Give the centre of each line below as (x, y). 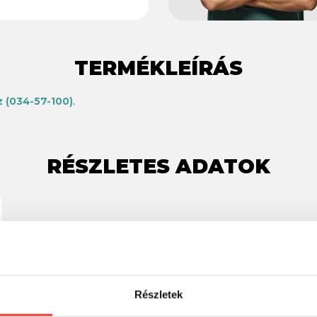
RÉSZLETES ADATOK (158, 166)
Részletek (158, 294)
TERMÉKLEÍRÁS (158, 68)
